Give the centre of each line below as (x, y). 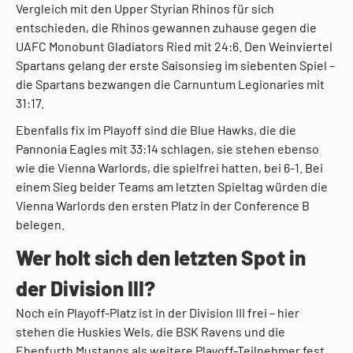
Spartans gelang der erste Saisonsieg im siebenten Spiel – (175, 65)
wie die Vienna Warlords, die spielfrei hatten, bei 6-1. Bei (169, 168)
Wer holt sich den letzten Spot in (161, 258)
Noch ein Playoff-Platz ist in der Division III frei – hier (158, 313)
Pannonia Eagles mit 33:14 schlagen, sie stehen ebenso (167, 149)
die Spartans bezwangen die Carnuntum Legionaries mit (170, 84)
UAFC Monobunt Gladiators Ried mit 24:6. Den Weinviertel (174, 46)
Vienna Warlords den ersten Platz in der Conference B (163, 206)
